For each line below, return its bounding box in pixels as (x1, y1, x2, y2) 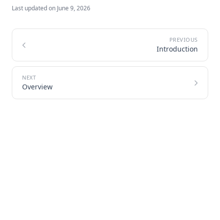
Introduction (157, 44, 198, 54)
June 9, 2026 (57, 4, 90, 12)
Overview (22, 82, 53, 91)
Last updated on (12, 4, 55, 12)
